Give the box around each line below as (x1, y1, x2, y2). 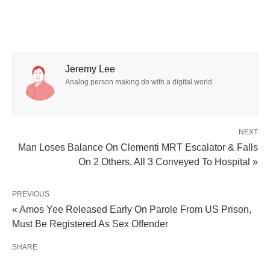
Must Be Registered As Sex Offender (12, 218, 168, 229)
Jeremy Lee (65, 63, 115, 74)
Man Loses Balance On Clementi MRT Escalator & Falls (18, 142, 258, 152)
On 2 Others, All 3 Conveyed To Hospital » (78, 156, 258, 167)
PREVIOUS (12, 189, 49, 198)
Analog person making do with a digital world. (65, 77, 214, 86)
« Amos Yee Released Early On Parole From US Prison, (12, 204, 251, 215)
